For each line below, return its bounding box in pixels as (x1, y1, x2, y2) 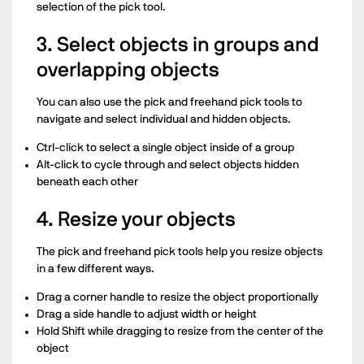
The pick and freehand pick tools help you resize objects (37, 245, 323, 258)
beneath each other (37, 175, 138, 188)
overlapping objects (37, 59, 219, 80)
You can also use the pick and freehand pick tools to (37, 96, 302, 108)
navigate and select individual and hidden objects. (37, 113, 291, 125)
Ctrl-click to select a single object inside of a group (37, 141, 294, 154)
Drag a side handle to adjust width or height (37, 308, 257, 320)
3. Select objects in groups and (37, 34, 319, 55)
